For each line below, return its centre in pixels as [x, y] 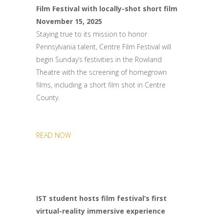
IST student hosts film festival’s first [101, 198]
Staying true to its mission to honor [92, 34]
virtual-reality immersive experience [101, 211]
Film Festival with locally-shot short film [107, 9]
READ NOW [54, 135]
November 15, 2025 [69, 21]
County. [48, 98]
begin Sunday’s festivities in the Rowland [99, 59]
